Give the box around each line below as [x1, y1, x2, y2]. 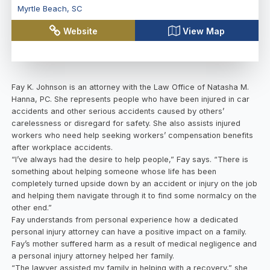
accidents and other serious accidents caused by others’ [11, 106, 225, 116]
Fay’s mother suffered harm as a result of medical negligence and [11, 239, 257, 248]
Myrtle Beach [17, 4, 67, 14]
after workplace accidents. [11, 142, 113, 152]
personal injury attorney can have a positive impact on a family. [11, 227, 247, 236]
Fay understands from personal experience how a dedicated [11, 215, 239, 224]
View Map [183, 25, 225, 36]
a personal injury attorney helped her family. [11, 251, 175, 260]
